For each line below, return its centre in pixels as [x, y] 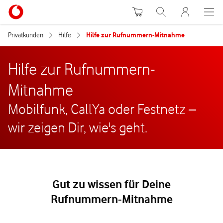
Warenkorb [151, 9]
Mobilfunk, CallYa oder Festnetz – [102, 109]
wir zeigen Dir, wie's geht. [78, 127]
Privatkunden [26, 35]
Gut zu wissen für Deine [111, 184]
